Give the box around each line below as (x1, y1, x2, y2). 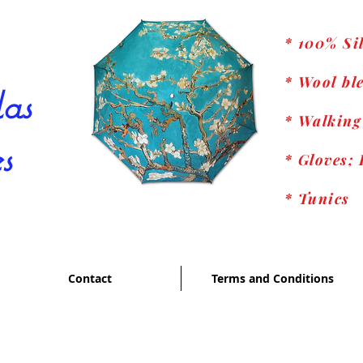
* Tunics (284, 189, 350, 208)
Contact (67, 271, 112, 287)
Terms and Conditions (211, 271, 334, 287)
